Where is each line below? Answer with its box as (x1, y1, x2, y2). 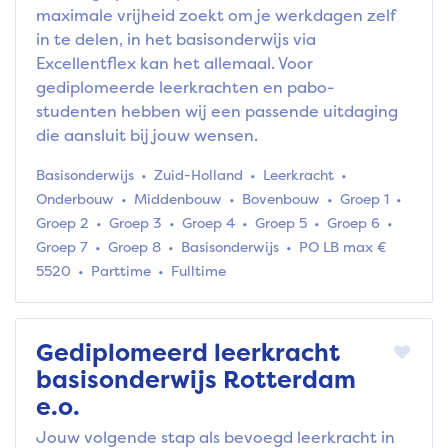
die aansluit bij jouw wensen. (36, 124, 258, 147)
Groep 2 (36, 213, 93, 233)
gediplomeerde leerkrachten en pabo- (36, 76, 334, 99)
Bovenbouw (242, 189, 324, 209)
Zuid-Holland (154, 165, 243, 185)
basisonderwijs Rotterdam (36, 363, 356, 397)
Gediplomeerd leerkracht (36, 336, 340, 370)
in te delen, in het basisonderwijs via (36, 28, 316, 51)
